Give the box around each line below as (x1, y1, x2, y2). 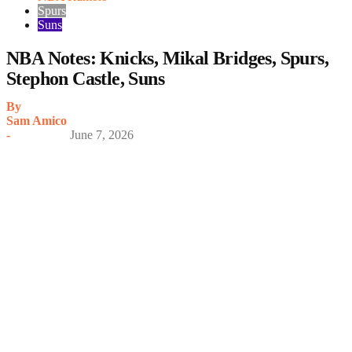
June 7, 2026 (70, 127, 134, 141)
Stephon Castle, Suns (6, 68, 164, 89)
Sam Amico (6, 113, 67, 127)
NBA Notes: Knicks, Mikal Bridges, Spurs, (6, 47, 328, 68)
